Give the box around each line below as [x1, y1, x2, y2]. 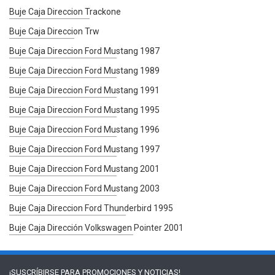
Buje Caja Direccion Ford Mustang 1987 [9, 45, 160, 56]
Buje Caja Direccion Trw [9, 26, 99, 36]
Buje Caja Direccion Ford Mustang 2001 [9, 163, 160, 174]
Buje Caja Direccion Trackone [9, 6, 121, 17]
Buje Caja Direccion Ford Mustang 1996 [9, 124, 160, 134]
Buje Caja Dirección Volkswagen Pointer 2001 [9, 222, 184, 233]
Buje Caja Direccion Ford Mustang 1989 [9, 65, 160, 76]
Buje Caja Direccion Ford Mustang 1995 [9, 104, 160, 115]
